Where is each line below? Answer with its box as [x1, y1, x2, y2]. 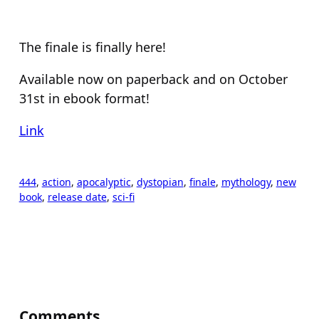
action [41, 175, 71, 189]
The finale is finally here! [19, 38, 166, 56]
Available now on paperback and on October [19, 70, 288, 88]
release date [47, 190, 107, 204]
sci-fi [112, 190, 135, 204]
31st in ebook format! [19, 90, 150, 108]
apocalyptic [76, 175, 131, 189]
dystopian [136, 175, 184, 189]
